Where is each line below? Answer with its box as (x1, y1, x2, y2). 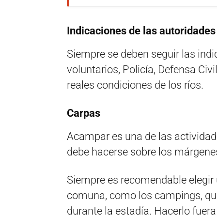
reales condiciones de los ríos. (67, 79, 203, 91)
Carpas (67, 107, 100, 119)
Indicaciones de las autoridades (67, 25, 216, 37)
